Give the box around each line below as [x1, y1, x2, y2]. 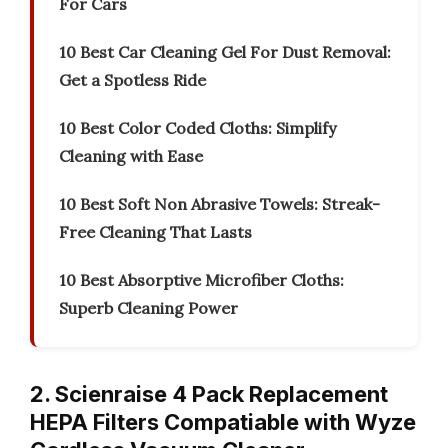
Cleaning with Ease [59, 146, 203, 167]
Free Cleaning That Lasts [59, 222, 252, 243]
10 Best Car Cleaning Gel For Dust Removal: [59, 42, 391, 63]
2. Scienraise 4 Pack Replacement [30, 381, 388, 408]
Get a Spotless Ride [59, 70, 206, 91]
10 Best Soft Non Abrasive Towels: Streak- [59, 194, 380, 215]
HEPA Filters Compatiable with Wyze [30, 409, 416, 436]
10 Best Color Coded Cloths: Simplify [59, 118, 336, 139]
